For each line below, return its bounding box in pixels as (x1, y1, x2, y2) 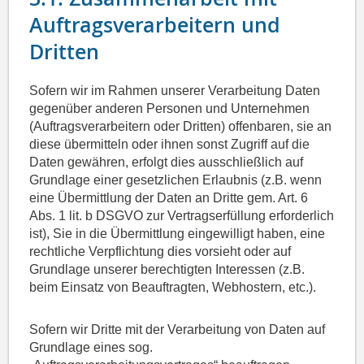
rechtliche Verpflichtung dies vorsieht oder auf (29, 245, 292, 259)
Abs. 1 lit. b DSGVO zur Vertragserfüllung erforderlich (29, 209, 335, 223)
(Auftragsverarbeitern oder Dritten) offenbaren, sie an (29, 119, 332, 134)
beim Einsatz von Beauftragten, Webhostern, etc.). (29, 280, 317, 295)
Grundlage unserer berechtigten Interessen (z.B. (29, 262, 305, 277)
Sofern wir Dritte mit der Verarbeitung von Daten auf (29, 323, 326, 337)
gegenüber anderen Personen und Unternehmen (29, 102, 310, 116)
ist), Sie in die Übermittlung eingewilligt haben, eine (29, 227, 326, 241)
